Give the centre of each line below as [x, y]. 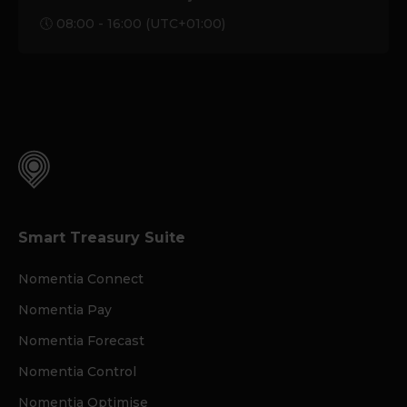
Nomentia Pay [65, 310]
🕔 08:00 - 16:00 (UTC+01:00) [133, 24]
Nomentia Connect [81, 279]
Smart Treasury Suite [102, 238]
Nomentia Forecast [81, 341]
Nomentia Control [77, 372]
